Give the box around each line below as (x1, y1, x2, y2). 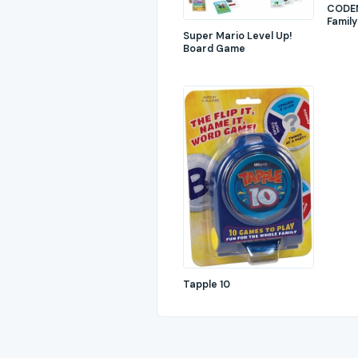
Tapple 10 (183, 277, 230, 291)
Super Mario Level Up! (183, 29, 292, 42)
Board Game (183, 42, 245, 55)
